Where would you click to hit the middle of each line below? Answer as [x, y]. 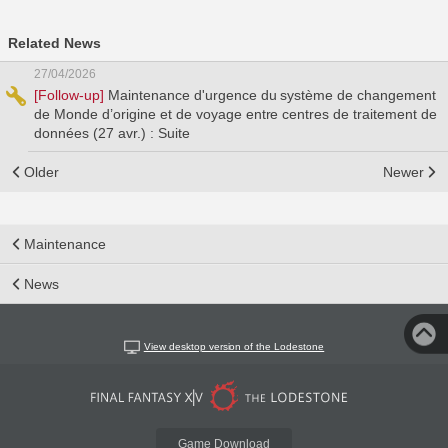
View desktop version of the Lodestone [234, 346]
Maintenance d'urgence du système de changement [272, 95]
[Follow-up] [71, 95]
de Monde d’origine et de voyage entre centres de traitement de [236, 114]
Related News [54, 43]
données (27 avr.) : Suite [112, 133]
